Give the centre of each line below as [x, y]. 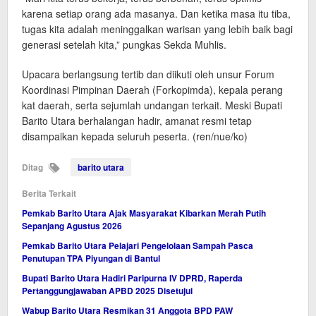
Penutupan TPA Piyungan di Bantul [91, 258]
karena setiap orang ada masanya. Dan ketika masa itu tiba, [156, 13]
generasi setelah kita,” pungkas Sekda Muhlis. [124, 44]
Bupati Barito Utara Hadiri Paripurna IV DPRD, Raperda [132, 278]
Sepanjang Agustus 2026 [72, 225]
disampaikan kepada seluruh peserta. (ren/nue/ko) [135, 136]
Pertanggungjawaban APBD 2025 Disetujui [107, 290]
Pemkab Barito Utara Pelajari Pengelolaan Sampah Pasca [138, 245]
